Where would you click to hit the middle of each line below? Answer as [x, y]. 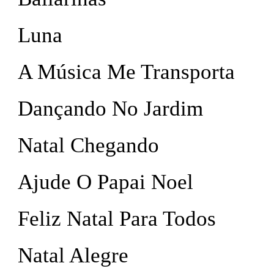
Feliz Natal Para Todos [117, 219]
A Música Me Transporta [126, 72]
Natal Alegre [73, 255]
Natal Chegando [88, 145]
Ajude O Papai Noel [106, 182]
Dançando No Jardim [110, 109]
